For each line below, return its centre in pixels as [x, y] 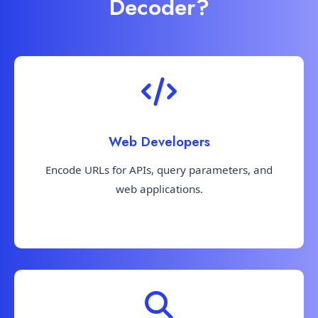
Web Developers [159, 141]
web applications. [159, 188]
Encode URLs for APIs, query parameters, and [159, 169]
